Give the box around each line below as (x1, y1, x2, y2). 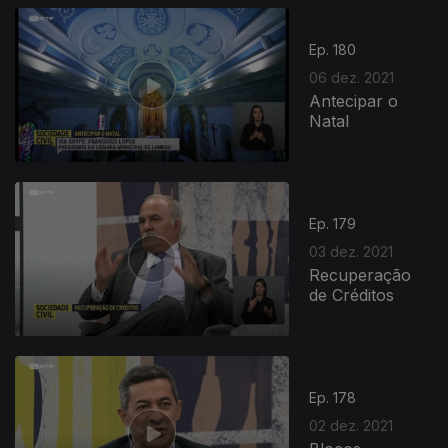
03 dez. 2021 (309, 242, 394, 260)
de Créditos (309, 284, 395, 305)
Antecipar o (309, 90, 399, 111)
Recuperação (309, 264, 412, 285)
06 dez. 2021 (309, 68, 395, 86)
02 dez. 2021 (309, 416, 394, 434)
